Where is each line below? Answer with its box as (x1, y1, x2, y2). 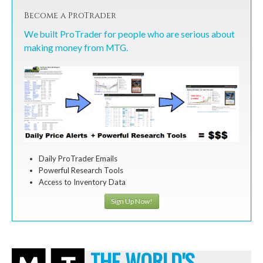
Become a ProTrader (24, 10, 116, 22)
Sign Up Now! (110, 197, 153, 206)
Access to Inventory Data (39, 177, 126, 187)
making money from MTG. (24, 42, 128, 53)
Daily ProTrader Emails (39, 154, 117, 164)
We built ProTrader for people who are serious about (24, 29, 235, 40)
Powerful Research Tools (39, 166, 123, 176)
